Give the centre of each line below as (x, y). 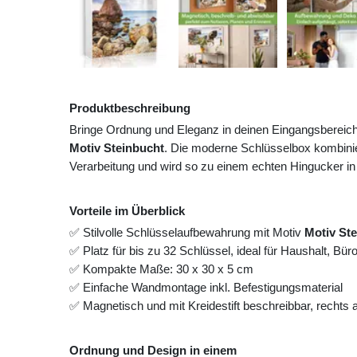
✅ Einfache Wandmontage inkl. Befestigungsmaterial (206, 288)
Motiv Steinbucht (117, 148)
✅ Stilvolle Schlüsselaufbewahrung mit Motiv (187, 233)
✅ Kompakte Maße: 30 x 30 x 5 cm (161, 269)
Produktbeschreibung (130, 108)
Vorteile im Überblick (127, 211)
